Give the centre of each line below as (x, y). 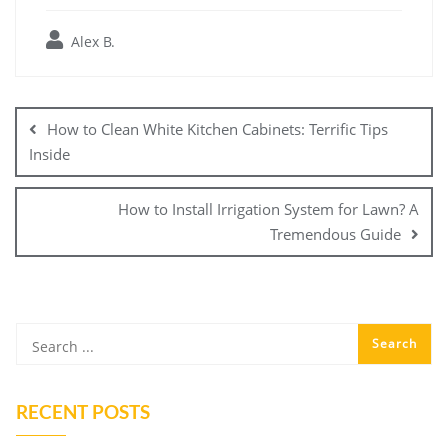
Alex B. (91, 42)
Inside (49, 154)
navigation (72, 115)
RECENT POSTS (83, 412)
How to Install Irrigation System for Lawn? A (268, 209)
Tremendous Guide (335, 234)
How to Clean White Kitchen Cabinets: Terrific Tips (217, 129)
